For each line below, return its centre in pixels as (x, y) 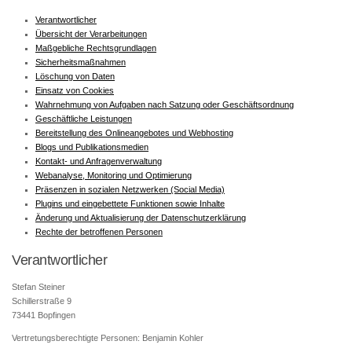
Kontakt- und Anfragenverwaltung (99, 161)
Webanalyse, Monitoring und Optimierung (114, 175)
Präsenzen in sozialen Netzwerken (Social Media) (130, 189)
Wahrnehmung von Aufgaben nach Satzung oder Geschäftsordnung (165, 104)
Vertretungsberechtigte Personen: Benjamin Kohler (108, 337)
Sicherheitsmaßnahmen (81, 62)
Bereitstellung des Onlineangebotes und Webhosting (134, 132)
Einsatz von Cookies (75, 90)
